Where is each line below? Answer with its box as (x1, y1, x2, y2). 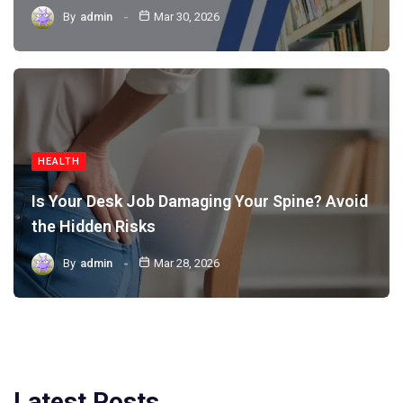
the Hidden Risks (31, 216, 156, 236)
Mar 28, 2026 (154, 256, 220, 271)
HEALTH (38, 155, 80, 167)
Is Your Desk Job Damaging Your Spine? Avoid (31, 191, 368, 210)
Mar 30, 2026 (154, 10, 220, 24)
